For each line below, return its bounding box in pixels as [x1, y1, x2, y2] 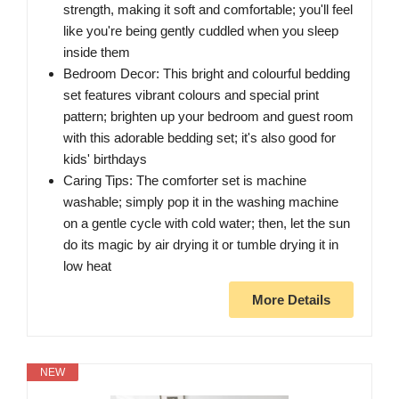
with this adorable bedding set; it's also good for [63, 130, 336, 146]
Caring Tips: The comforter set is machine [63, 173, 306, 189]
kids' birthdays [63, 151, 147, 167]
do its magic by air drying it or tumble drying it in [63, 237, 338, 253]
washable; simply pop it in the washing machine [63, 194, 338, 210]
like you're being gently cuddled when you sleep [63, 23, 338, 39]
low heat [63, 258, 111, 274]
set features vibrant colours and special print [63, 87, 319, 103]
